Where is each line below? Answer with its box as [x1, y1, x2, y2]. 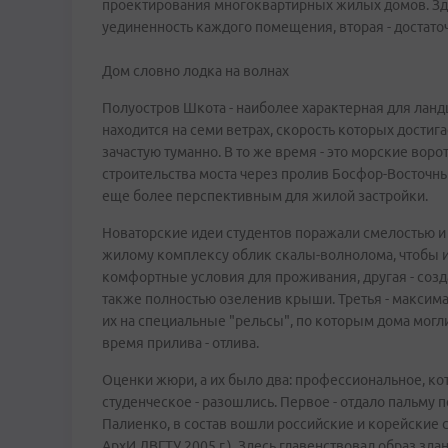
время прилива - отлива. [102, 335, 259, 351]
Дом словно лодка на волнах [102, 63, 289, 79]
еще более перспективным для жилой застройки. [102, 188, 434, 204]
